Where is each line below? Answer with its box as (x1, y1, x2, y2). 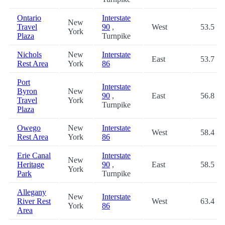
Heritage (17, 160, 44, 169)
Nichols (17, 50, 42, 59)
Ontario (17, 14, 41, 23)
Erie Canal (17, 151, 51, 160)
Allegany (17, 188, 46, 197)
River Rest (17, 197, 51, 206)
